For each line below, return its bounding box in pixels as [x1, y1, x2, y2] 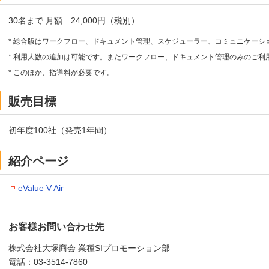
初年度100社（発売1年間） [8, 125, 112, 136]
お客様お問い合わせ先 [8, 221, 104, 232]
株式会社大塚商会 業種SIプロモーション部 [8, 243, 170, 253]
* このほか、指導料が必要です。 [8, 68, 114, 77]
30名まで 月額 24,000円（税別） [8, 15, 139, 25]
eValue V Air [18, 183, 64, 193]
